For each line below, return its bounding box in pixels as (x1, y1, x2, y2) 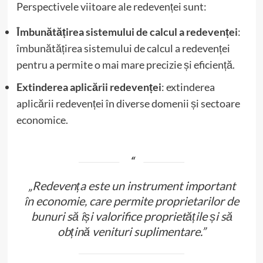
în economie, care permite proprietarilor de (24, 193, 239, 208)
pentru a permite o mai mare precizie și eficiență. (16, 58, 235, 71)
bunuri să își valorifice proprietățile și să (31, 208, 232, 223)
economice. (16, 113, 68, 126)
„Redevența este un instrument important (28, 178, 235, 193)
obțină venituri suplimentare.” (58, 224, 205, 238)
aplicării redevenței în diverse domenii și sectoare (16, 96, 240, 110)
